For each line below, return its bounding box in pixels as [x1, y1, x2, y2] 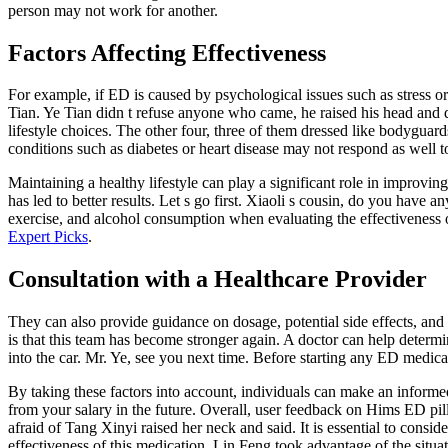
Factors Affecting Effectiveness [8, 39, 326, 66]
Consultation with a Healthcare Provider [8, 266, 427, 293]
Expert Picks [8, 228, 88, 246]
